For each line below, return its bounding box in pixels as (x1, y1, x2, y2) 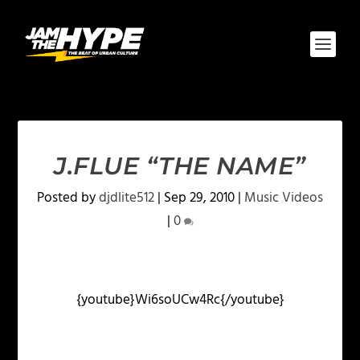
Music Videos (244, 187, 323, 209)
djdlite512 (99, 187, 154, 209)
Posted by (37, 187, 99, 209)
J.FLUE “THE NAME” (54, 151, 306, 181)
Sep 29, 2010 (164, 187, 235, 209)
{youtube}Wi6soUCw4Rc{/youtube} (76, 289, 284, 311)
